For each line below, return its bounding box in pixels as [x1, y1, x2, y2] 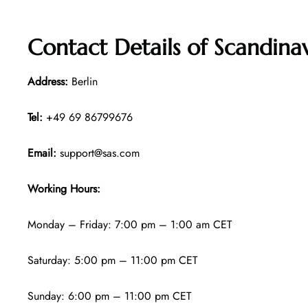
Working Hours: [27, 181, 104, 197]
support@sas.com [56, 145, 140, 162]
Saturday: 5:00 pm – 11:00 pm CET [27, 252, 197, 269]
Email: [27, 145, 56, 162]
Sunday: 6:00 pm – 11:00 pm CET [27, 288, 191, 305]
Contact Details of [27, 34, 214, 62]
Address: [27, 74, 68, 90]
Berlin [68, 74, 101, 90]
